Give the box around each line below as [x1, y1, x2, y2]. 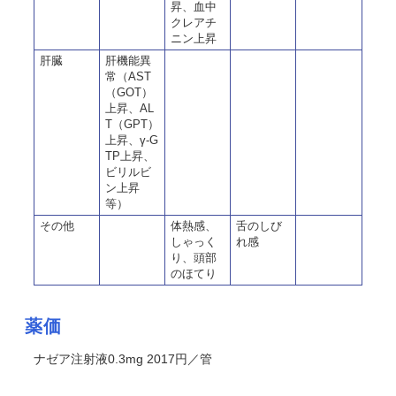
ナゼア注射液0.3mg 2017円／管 [34, 352, 212, 366]
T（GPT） [105, 118, 159, 131]
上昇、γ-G [105, 133, 158, 147]
